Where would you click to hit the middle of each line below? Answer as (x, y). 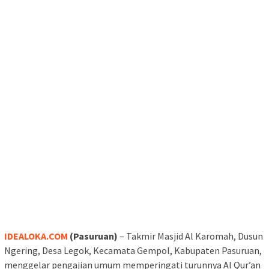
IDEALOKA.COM (36, 236)
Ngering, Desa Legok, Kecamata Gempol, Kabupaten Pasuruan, (133, 251)
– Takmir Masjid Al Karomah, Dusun (190, 236)
